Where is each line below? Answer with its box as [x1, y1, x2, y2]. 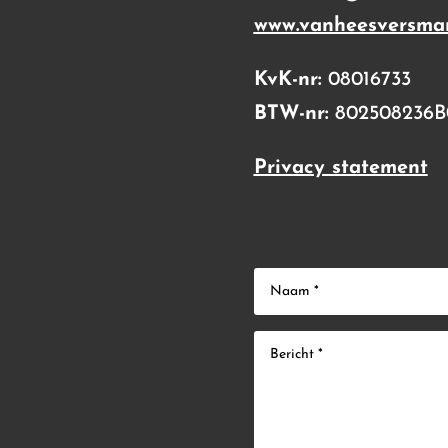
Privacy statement [253, 157, 428, 178]
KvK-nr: [253, 69, 322, 90]
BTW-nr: [253, 103, 329, 124]
